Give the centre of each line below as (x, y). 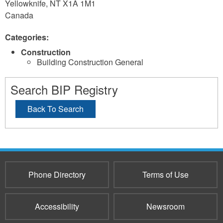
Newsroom (165, 206)
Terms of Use (165, 174)
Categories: (28, 37)
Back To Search (56, 109)
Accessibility (57, 206)
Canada (19, 15)
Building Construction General (90, 62)
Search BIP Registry (64, 89)
